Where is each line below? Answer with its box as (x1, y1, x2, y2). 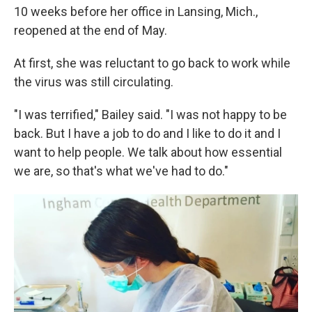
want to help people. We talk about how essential (14, 145, 282, 160)
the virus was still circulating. (14, 75, 173, 90)
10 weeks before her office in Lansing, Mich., (14, 4, 258, 19)
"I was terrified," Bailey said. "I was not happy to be (14, 107, 287, 123)
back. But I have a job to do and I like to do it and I (14, 126, 281, 141)
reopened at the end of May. (14, 23, 167, 38)
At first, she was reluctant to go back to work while (14, 56, 290, 71)
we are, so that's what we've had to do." (14, 164, 228, 179)
